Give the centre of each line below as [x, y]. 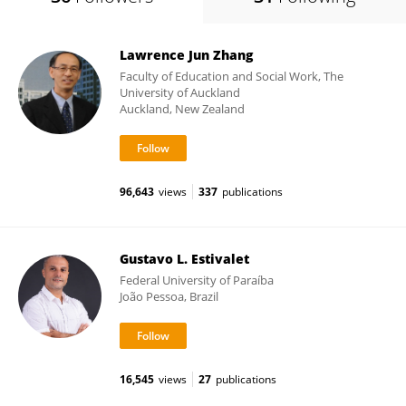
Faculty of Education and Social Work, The [232, 76]
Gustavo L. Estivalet [184, 259]
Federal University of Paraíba [197, 280]
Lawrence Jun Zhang [186, 55]
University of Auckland [180, 92]
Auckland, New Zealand [182, 109]
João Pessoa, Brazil [169, 296]
